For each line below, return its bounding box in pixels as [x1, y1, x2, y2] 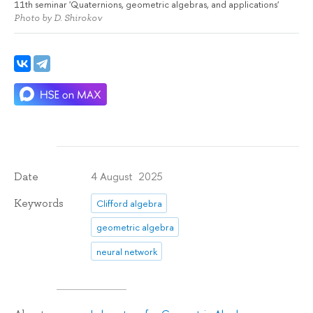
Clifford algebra [96, 196, 162, 210]
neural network [96, 245, 157, 258]
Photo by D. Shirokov [14, 12, 102, 24]
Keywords [14, 196, 64, 210]
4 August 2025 [91, 168, 163, 184]
